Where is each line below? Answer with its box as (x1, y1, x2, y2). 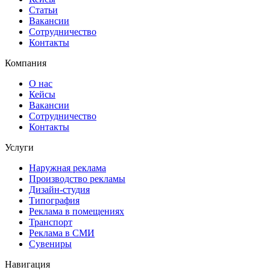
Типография (29, 195, 80, 206)
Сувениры (29, 239, 72, 249)
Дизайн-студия (29, 184, 90, 195)
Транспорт (29, 217, 72, 227)
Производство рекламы (29, 174, 125, 184)
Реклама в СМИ (29, 228, 95, 238)
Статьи (29, 5, 58, 15)
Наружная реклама (29, 163, 106, 173)
